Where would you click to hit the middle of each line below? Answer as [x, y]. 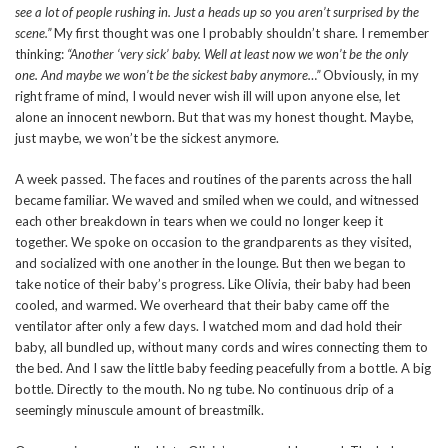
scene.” [33, 33]
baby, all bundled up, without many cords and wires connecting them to [221, 347]
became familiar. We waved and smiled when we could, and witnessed [217, 200]
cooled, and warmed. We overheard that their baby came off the [202, 305]
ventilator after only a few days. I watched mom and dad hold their [208, 326]
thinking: [41, 54]
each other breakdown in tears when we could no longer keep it [199, 221]
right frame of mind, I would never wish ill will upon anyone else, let [207, 96]
